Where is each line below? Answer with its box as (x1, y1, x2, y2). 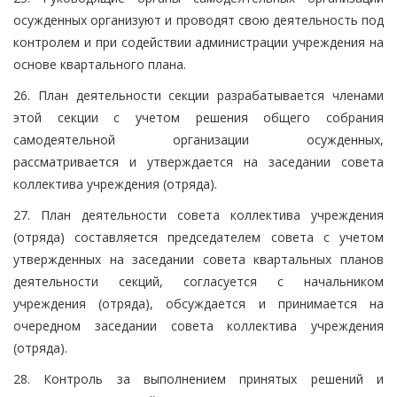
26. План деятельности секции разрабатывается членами (13, 86, 384, 104)
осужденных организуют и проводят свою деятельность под (13, 11, 384, 28)
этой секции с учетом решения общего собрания (13, 108, 384, 126)
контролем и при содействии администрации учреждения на (13, 33, 384, 51)
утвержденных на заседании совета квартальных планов (13, 250, 384, 268)
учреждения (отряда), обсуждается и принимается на (13, 294, 384, 312)
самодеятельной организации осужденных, (13, 130, 384, 148)
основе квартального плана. (13, 55, 186, 73)
